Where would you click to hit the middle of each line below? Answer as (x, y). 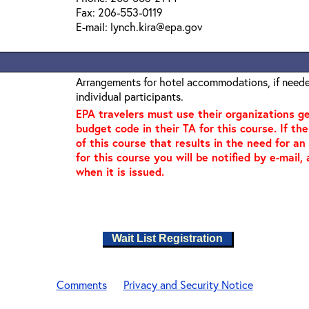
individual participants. (130, 96)
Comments (81, 285)
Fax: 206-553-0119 (119, 12)
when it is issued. (120, 171)
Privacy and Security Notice (188, 285)
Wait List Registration (171, 238)
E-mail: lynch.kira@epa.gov (139, 27)
